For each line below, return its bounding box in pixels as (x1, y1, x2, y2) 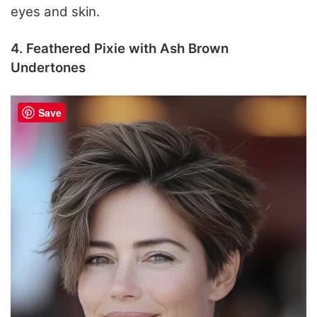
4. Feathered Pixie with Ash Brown (11, 40, 229, 57)
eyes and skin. (11, 3, 100, 20)
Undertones (11, 59, 86, 76)
